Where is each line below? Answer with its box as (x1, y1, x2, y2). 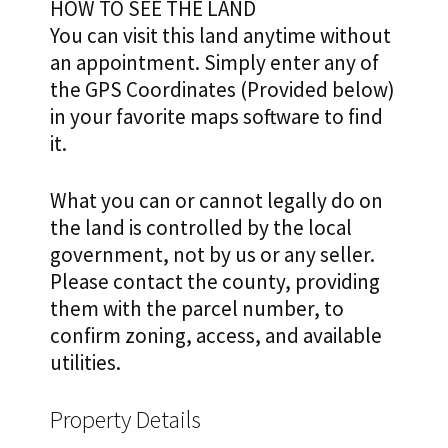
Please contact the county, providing (50, 268, 380, 296)
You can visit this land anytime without (50, 22, 391, 50)
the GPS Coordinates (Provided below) (50, 76, 395, 104)
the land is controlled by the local (50, 214, 352, 242)
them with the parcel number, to (50, 295, 344, 323)
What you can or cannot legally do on (50, 187, 383, 215)
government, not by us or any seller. (50, 241, 375, 269)
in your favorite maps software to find (50, 103, 383, 131)
